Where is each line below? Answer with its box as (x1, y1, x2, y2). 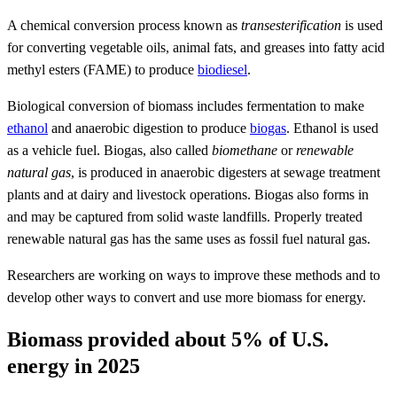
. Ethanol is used (286, 120, 378, 136)
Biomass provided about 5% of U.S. (7, 327, 329, 351)
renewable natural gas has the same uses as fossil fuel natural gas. (7, 230, 370, 246)
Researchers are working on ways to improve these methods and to (7, 267, 380, 283)
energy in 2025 (7, 354, 140, 378)
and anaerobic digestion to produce (48, 120, 250, 136)
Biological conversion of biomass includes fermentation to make (7, 97, 364, 113)
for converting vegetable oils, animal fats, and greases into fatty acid (7, 39, 385, 55)
